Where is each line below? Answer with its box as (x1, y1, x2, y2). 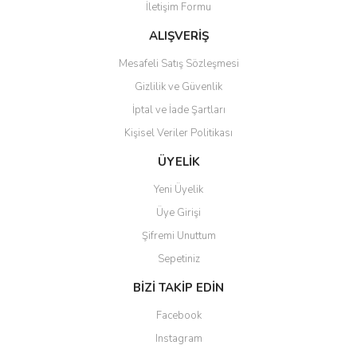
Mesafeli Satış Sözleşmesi (118, 57, 239, 71)
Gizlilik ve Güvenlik (135, 80, 222, 94)
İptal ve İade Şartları (131, 103, 226, 117)
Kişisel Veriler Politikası (124, 126, 233, 140)
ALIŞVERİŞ (148, 28, 209, 44)
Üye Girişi (156, 206, 201, 220)
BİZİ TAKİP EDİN (133, 280, 224, 296)
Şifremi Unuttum (141, 229, 216, 243)
